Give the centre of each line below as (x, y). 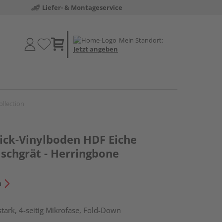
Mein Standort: (141, 40)
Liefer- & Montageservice (82, 7)
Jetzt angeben (96, 49)
